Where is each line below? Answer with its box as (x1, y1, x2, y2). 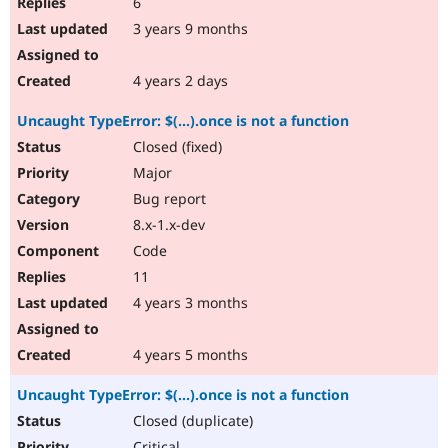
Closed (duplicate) (129, 411, 253, 431)
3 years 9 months (129, 19, 248, 39)
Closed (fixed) (129, 137, 222, 157)
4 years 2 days (129, 71, 228, 91)
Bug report (129, 189, 206, 209)
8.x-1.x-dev (129, 215, 205, 235)
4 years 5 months (129, 345, 248, 365)
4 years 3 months (129, 293, 248, 313)
